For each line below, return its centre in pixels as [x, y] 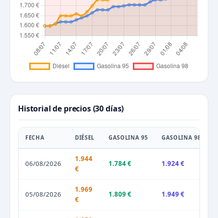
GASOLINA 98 [181, 138]
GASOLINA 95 [128, 138]
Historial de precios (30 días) [71, 109]
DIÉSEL [85, 138]
